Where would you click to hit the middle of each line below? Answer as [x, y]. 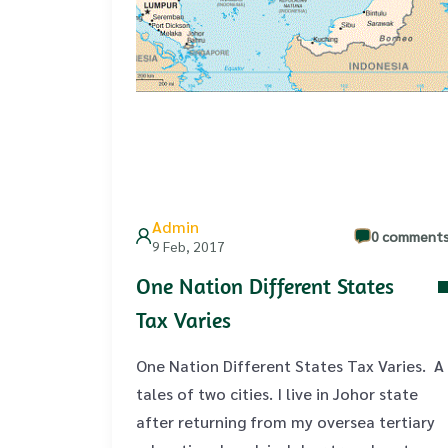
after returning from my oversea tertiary [285, 421]
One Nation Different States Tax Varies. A [290, 365]
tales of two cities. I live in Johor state [277, 393]
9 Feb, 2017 [188, 246]
